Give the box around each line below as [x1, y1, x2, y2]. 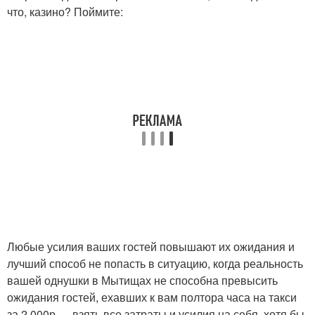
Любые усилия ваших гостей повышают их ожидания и [7, 238, 295, 255]
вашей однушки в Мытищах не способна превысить [7, 272, 278, 288]
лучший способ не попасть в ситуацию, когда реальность [7, 255, 303, 271]
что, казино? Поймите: [7, 4, 123, 20]
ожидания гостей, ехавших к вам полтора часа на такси [7, 289, 297, 305]
